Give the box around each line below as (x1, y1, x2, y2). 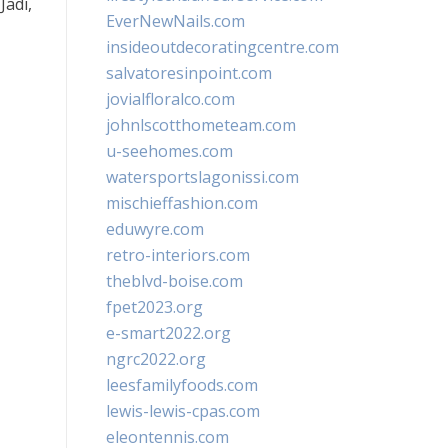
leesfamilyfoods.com (106, 374, 258, 396)
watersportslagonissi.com (106, 166, 299, 188)
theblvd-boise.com (106, 270, 243, 292)
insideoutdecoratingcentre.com (106, 36, 339, 58)
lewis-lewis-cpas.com (106, 400, 260, 422)
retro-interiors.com (106, 244, 250, 266)
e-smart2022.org (106, 322, 231, 344)
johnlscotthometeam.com (106, 114, 296, 136)
